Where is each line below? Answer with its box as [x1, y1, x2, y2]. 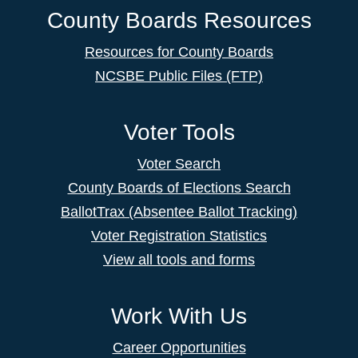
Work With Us [111, 304, 247, 329]
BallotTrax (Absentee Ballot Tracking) [61, 204, 297, 221]
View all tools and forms [103, 252, 255, 268]
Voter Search [137, 156, 221, 173]
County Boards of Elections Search [67, 180, 291, 197]
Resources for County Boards [85, 44, 273, 61]
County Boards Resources [46, 8, 312, 34]
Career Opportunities [112, 340, 246, 356]
